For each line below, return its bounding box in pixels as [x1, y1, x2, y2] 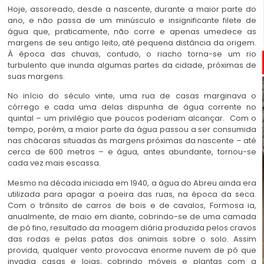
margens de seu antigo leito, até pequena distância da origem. [8, 37, 256, 48]
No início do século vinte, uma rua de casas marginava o [8, 90, 256, 102]
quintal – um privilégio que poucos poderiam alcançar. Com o [8, 113, 256, 124]
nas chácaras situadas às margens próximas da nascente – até [8, 135, 256, 147]
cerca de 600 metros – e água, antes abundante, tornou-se [8, 146, 256, 158]
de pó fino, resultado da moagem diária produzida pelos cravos [8, 222, 256, 233]
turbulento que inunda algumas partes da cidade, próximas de [8, 59, 256, 71]
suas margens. [8, 70, 65, 82]
